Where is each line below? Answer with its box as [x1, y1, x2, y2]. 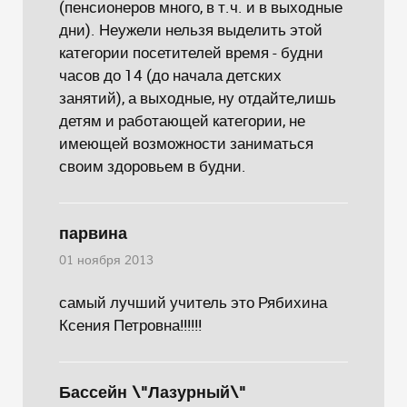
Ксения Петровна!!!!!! [59, 314, 202, 335]
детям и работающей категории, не [59, 110, 305, 131]
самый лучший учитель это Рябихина [59, 292, 327, 313]
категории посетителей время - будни [59, 42, 323, 63]
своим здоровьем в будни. [59, 155, 246, 176]
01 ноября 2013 [59, 253, 154, 269]
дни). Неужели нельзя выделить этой [59, 19, 323, 40]
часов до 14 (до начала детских [59, 65, 282, 85]
